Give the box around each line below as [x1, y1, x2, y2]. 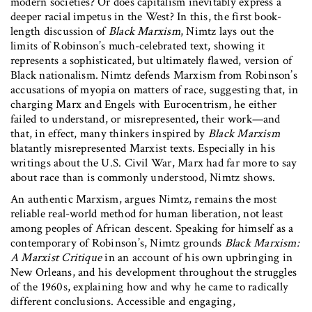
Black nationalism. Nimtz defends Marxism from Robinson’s [10, 67, 297, 83]
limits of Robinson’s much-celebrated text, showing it [10, 38, 265, 54]
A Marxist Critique [10, 249, 102, 265]
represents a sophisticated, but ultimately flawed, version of [10, 52, 292, 68]
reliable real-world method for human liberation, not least [10, 205, 283, 221]
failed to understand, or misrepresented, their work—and [10, 111, 281, 127]
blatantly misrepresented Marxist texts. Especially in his [10, 140, 276, 156]
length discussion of [10, 23, 109, 39]
